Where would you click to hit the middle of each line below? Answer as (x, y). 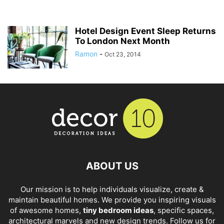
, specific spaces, (184, 210)
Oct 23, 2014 (123, 54)
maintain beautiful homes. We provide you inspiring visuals (112, 200)
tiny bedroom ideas (118, 210)
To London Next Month (122, 41)
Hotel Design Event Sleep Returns (145, 31)
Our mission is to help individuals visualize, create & (112, 189)
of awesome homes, (46, 210)
